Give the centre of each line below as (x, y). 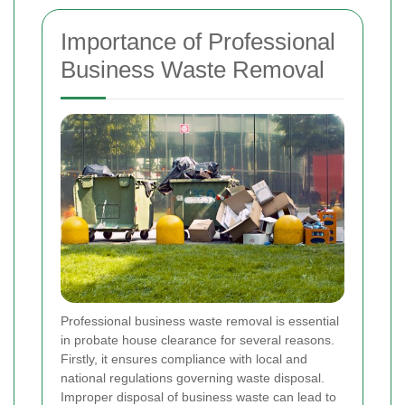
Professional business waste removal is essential (200, 321)
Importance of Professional (198, 42)
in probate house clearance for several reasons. (198, 340)
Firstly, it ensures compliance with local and (184, 359)
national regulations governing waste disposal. (193, 378)
